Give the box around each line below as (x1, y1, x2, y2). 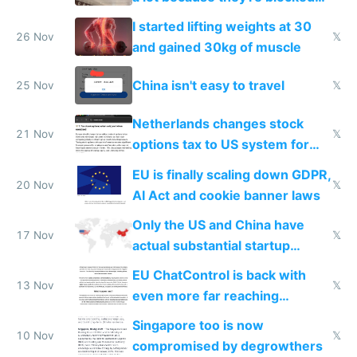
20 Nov (16, 178, 54, 191)
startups (131, 157, 185, 174)
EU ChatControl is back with (131, 267, 306, 284)
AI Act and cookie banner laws (131, 186, 320, 203)
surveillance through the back (131, 308, 318, 325)
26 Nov (16, 30, 54, 44)
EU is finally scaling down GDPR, (131, 166, 331, 182)
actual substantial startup (131, 237, 290, 253)
